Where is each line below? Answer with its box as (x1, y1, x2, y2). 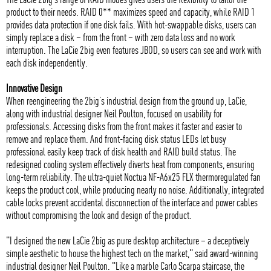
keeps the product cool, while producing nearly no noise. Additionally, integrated (6, 183, 264, 196)
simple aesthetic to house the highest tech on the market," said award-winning (6, 246, 258, 260)
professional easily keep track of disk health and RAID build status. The (6, 145, 236, 158)
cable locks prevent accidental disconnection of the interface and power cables (6, 195, 258, 209)
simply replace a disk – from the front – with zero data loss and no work (6, 30, 235, 44)
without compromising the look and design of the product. (6, 208, 192, 221)
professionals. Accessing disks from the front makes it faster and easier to (6, 119, 242, 132)
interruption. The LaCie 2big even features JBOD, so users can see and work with (6, 43, 261, 56)
